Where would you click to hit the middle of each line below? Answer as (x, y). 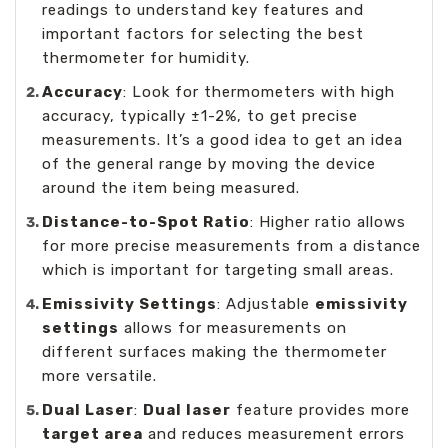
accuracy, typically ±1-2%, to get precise (200, 115)
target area (93, 433)
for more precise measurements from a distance (232, 245)
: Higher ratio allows (328, 221)
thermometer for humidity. (146, 57)
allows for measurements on (233, 327)
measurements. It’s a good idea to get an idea (223, 139)
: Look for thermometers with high (259, 91)
